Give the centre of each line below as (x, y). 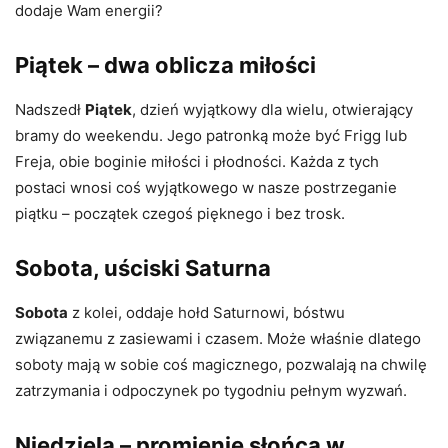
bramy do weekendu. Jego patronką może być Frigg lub (211, 135)
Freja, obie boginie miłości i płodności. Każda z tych (197, 161)
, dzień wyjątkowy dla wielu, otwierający (272, 109)
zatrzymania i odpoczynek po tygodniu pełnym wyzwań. (211, 390)
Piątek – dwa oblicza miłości (165, 64)
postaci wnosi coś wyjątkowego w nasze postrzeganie (206, 187)
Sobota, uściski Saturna (143, 267)
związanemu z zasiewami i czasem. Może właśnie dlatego (218, 338)
